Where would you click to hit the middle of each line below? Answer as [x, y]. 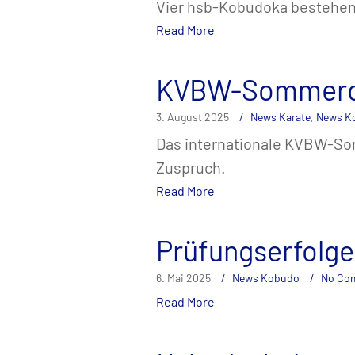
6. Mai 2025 [183, 278]
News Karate [281, 117]
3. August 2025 [193, 117]
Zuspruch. [191, 168]
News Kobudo [266, 278]
